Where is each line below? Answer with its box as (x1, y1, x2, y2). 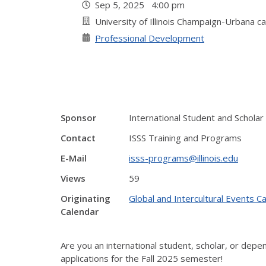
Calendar (61, 205, 99, 217)
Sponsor (61, 112, 96, 123)
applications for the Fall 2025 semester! (61, 252, 223, 264)
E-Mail (61, 152, 87, 164)
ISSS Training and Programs (129, 132, 242, 144)
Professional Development (95, 32, 204, 44)
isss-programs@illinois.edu (129, 152, 238, 164)
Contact (61, 132, 96, 144)
